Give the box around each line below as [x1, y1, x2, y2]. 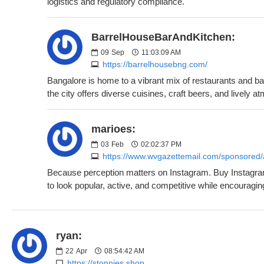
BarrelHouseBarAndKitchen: [91, 31, 235, 43]
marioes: [91, 123, 136, 135]
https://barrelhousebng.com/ [103, 59, 207, 69]
